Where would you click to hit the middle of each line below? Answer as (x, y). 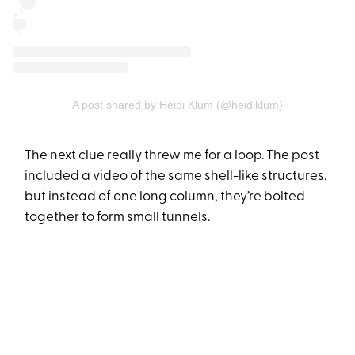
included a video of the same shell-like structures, (176, 176)
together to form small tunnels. (118, 217)
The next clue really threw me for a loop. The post (172, 155)
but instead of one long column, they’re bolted (165, 197)
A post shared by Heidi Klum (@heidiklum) (177, 104)
